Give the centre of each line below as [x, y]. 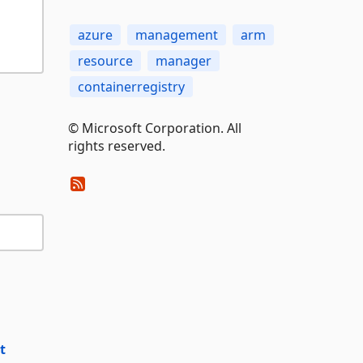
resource [105, 61]
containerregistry [131, 87]
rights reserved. [116, 146]
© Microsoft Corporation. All [154, 128]
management [176, 35]
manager [183, 61]
